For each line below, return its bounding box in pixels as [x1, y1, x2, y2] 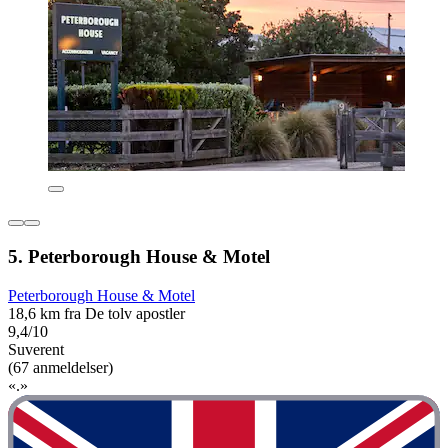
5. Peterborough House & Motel [8, 245, 270, 267]
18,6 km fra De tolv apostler [8, 304, 185, 322]
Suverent [8, 340, 64, 358]
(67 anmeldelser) [8, 358, 113, 376]
